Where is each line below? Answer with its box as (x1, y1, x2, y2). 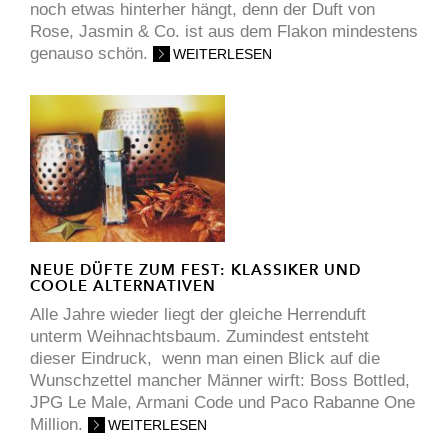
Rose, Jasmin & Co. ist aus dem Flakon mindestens (30, 22, 418, 42)
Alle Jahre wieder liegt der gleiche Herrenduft (30, 304, 366, 324)
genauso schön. (30, 44, 153, 64)
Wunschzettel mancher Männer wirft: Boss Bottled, (30, 370, 410, 390)
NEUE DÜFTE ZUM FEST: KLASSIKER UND (30, 259, 361, 279)
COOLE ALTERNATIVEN (30, 275, 216, 295)
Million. (30, 414, 88, 434)
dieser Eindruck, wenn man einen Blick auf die (30, 348, 380, 368)
